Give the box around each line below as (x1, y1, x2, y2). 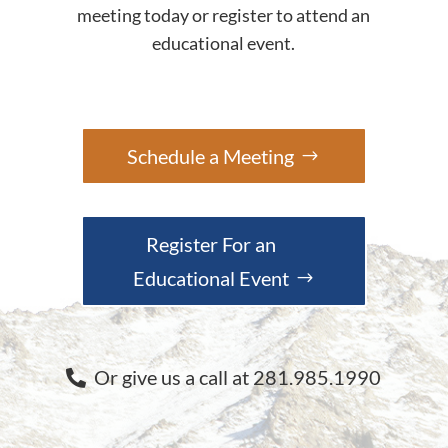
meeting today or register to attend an (77, 4, 371, 26)
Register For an (145, 232, 276, 256)
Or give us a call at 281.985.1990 (86, 365, 382, 389)
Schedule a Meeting (127, 144, 295, 168)
